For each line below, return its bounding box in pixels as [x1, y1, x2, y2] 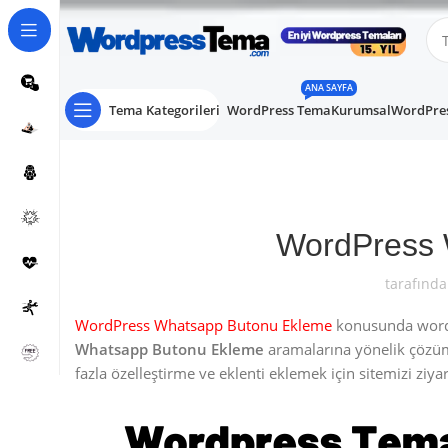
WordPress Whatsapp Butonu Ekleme [75, 315, 332, 335]
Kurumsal [331, 100, 391, 119]
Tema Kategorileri [109, 100, 220, 119]
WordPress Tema [227, 100, 331, 119]
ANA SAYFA [305, 81, 353, 94]
